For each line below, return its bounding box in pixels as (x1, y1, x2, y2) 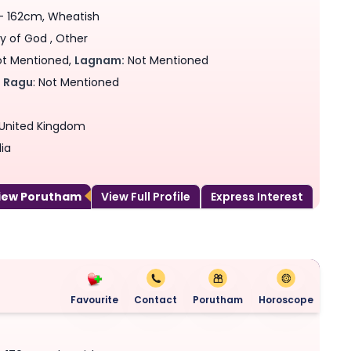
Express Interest (211, 188, 303, 204)
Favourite (71, 292, 118, 306)
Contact (134, 292, 177, 306)
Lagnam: (74, 52, 125, 68)
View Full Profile (101, 188, 190, 204)
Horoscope (259, 292, 313, 306)
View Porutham (20, 188, 81, 204)
